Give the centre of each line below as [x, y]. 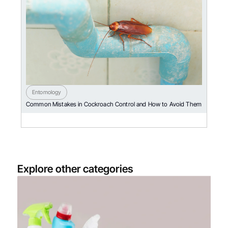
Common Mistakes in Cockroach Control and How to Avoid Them [114, 104]
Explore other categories [75, 168]
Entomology [47, 92]
